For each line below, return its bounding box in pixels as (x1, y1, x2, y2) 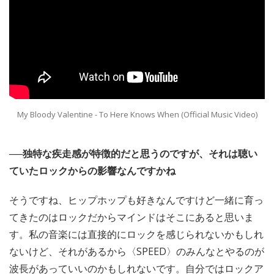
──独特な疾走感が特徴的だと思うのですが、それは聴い (9, 146, 257, 160)
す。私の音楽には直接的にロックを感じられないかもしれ (9, 227, 264, 241)
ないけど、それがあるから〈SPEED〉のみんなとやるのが (9, 244, 264, 258)
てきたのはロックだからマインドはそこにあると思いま (9, 210, 254, 224)
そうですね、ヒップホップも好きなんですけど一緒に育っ (9, 193, 264, 207)
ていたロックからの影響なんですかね (9, 163, 176, 177)
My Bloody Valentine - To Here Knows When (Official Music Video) (17, 108, 257, 120)
